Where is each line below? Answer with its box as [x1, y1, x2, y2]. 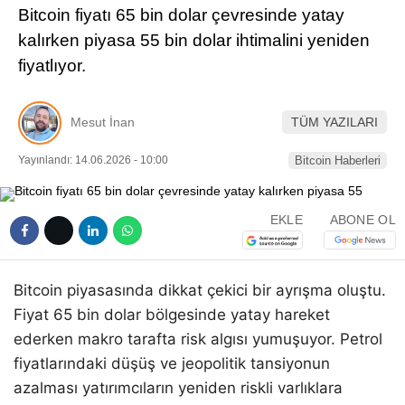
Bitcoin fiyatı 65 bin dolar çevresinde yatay [18, 5, 344, 24]
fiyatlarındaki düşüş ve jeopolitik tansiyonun [14, 353, 330, 372]
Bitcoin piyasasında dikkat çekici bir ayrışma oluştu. [14, 280, 386, 299]
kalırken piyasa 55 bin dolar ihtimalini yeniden [18, 31, 370, 50]
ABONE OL [329, 212, 396, 228]
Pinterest [268, 15, 330, 31]
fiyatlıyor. [18, 56, 95, 75]
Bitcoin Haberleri [295, 153, 381, 167]
